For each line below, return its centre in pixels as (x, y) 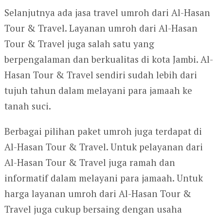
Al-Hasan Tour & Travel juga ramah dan (90, 163)
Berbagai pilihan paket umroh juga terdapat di (103, 131)
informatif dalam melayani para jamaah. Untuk (103, 178)
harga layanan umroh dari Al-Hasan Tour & (98, 194)
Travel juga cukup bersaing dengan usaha (93, 209)
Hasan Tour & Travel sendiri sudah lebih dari (100, 75)
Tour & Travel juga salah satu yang (79, 44)
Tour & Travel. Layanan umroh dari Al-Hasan (101, 28)
